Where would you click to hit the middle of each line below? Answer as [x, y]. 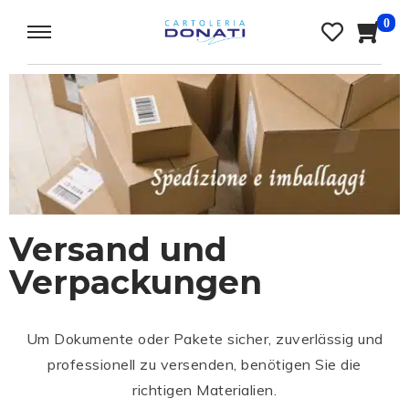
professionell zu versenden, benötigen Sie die [204, 364]
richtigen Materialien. [204, 389]
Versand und [118, 249]
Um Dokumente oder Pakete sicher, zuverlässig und [204, 338]
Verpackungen [136, 282]
